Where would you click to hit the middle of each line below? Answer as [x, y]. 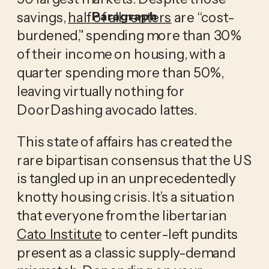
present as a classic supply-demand [126, 252]
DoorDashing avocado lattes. [107, 109]
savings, [42, 17]
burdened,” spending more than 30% [129, 35]
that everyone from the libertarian [122, 215]
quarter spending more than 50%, [120, 72]
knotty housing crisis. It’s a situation [125, 197]
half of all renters [120, 17]
